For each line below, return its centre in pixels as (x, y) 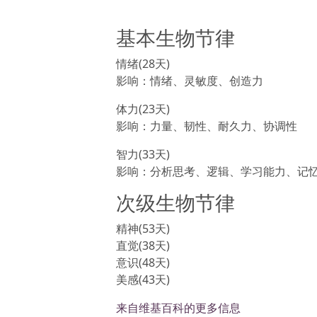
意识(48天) (143, 263)
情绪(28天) (143, 64)
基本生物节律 (175, 38)
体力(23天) (143, 109)
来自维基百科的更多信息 (178, 308)
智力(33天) (143, 154)
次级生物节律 (175, 202)
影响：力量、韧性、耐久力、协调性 (207, 126)
